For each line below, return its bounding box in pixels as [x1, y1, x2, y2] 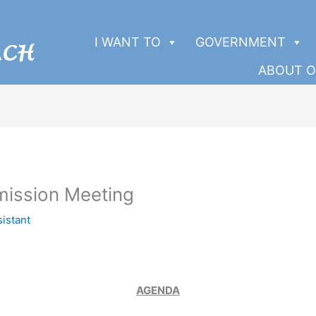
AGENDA [136, 284, 180, 298]
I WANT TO [94, 35, 161, 49]
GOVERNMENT [195, 35, 286, 49]
